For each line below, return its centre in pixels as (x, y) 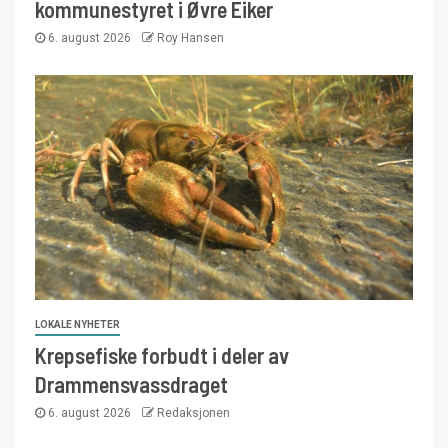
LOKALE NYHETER (77, 324)
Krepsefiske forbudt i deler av (162, 354)
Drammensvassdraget (131, 383)
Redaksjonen (193, 412)
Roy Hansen (190, 37)
